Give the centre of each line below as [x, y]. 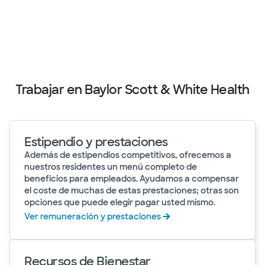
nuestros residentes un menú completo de [111, 167]
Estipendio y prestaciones [96, 142]
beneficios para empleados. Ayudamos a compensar [132, 179]
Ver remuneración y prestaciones [93, 217]
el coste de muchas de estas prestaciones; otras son [132, 191]
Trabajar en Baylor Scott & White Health [132, 90]
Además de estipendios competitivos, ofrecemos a [128, 155]
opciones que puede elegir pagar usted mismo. [120, 203]
